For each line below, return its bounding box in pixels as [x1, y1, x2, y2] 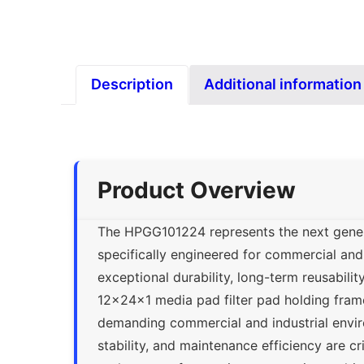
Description [91, 75, 174, 93]
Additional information [204, 75, 362, 93]
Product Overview [97, 175, 297, 204]
